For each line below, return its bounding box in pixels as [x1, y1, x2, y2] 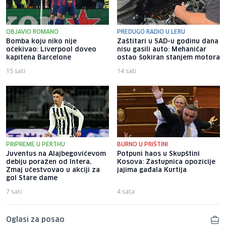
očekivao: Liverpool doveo [6, 46, 96, 53]
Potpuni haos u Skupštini [117, 151, 200, 158]
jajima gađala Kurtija [117, 167, 187, 174]
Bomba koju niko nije [6, 38, 77, 45]
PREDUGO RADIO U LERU [117, 29, 185, 35]
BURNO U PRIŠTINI [117, 142, 168, 148]
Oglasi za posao [6, 216, 65, 224]
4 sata [117, 187, 135, 196]
